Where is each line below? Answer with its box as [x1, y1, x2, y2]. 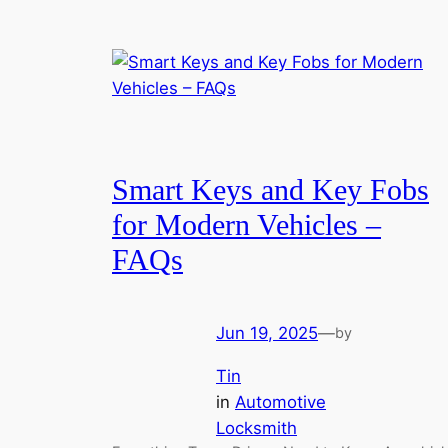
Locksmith [216, 417, 297, 438]
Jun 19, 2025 [216, 322, 318, 343]
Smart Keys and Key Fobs [112, 174, 429, 207]
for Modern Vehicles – [112, 209, 381, 242]
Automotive [235, 391, 326, 412]
